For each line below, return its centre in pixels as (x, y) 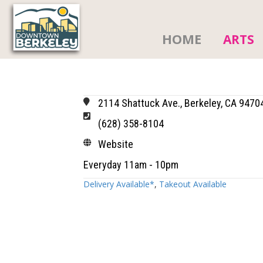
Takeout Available (193, 184)
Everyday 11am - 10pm (131, 165)
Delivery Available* (119, 184)
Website (116, 144)
